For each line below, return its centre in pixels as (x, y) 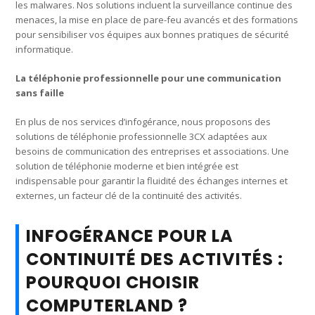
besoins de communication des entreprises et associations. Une (153, 151)
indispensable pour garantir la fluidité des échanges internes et (152, 180)
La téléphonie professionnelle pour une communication (149, 78)
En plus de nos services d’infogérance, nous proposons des (143, 121)
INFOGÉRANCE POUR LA (130, 236)
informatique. (45, 49)
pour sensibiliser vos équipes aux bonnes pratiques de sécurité (153, 34)
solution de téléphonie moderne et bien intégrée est (127, 166)
